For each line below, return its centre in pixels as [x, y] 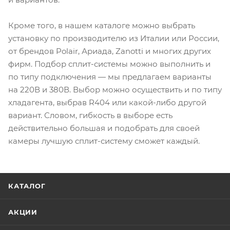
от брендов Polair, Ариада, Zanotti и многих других [110, 51]
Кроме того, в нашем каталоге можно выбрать [102, 26]
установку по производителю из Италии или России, [114, 39]
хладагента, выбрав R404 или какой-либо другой [107, 103]
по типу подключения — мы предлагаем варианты [110, 77]
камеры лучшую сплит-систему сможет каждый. [104, 141]
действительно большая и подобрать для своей [104, 128]
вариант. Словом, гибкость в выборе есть [90, 116]
